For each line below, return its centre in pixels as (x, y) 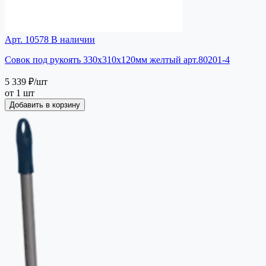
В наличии (72, 39)
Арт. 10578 (27, 39)
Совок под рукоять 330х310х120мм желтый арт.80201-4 (117, 59)
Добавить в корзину (45, 104)
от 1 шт (20, 93)
